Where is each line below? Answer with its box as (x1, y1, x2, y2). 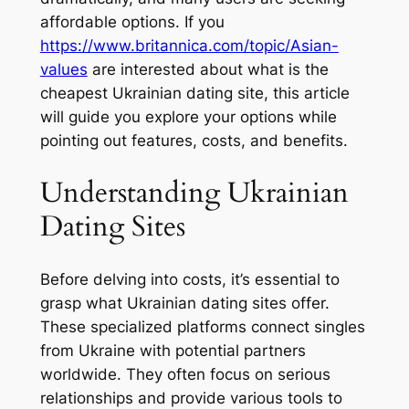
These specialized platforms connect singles (39, 317, 365, 336)
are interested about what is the (87, 60, 329, 79)
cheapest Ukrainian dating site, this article (39, 84, 350, 103)
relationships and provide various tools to (39, 388, 342, 407)
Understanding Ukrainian (39, 173, 349, 212)
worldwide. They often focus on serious (39, 364, 330, 383)
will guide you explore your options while (39, 108, 337, 127)
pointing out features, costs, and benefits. (39, 131, 348, 151)
